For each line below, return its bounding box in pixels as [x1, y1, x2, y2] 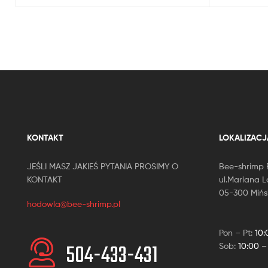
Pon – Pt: [219, 227, 255, 237]
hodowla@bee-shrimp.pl [27, 199, 120, 209]
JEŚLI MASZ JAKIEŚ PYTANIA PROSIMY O [27, 160, 178, 171]
